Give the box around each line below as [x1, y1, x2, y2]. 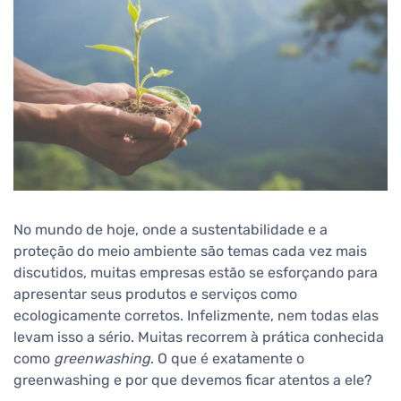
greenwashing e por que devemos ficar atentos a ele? [13, 371, 372, 389]
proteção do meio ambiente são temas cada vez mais [13, 243, 367, 260]
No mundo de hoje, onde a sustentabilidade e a [13, 221, 328, 239]
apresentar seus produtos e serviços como [13, 286, 297, 303]
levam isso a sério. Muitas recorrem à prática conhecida [13, 328, 384, 346]
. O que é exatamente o [150, 350, 304, 368]
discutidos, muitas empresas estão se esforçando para [13, 264, 378, 282]
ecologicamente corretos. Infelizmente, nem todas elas [13, 307, 379, 325]
